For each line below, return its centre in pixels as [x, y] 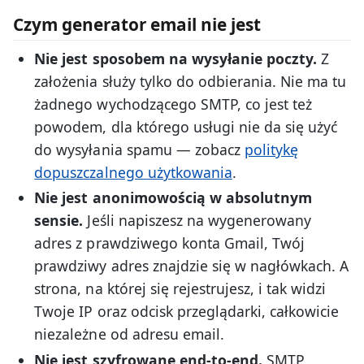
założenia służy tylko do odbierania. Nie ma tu [191, 81]
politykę [271, 149]
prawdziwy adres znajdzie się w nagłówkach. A [192, 266]
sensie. [59, 221]
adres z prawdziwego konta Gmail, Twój [169, 243]
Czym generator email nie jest [137, 25]
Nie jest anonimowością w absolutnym [173, 198]
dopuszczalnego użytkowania [133, 172]
